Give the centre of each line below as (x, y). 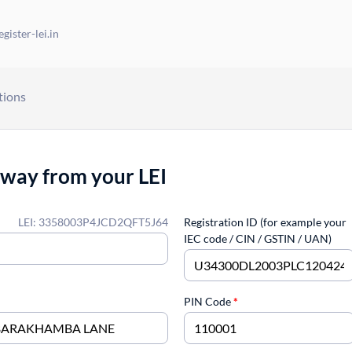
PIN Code (207, 302)
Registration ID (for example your (265, 222)
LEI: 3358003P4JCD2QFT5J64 (93, 222)
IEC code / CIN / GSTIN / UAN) (258, 239)
